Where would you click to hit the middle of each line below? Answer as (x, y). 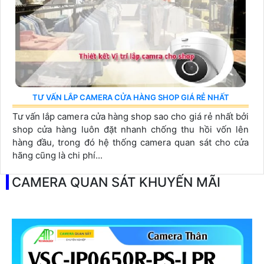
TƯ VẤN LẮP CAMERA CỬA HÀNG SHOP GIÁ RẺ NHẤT (131, 97)
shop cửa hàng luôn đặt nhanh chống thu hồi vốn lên (131, 129)
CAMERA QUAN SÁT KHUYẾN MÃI (116, 182)
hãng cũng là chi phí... (57, 155)
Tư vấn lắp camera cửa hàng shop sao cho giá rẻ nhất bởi (131, 116)
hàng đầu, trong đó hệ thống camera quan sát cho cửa (131, 142)
